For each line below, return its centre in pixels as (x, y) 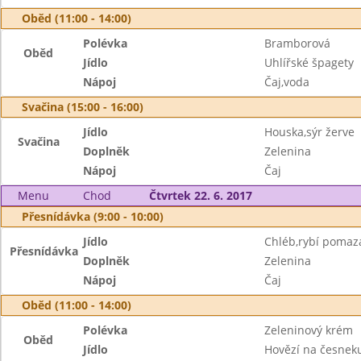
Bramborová (297, 43)
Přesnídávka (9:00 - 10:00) (93, 216)
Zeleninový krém (308, 330)
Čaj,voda (286, 82)
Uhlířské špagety (309, 62)
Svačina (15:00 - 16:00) (83, 107)
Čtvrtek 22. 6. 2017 (200, 195)
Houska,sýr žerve (309, 132)
